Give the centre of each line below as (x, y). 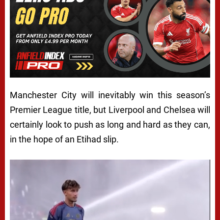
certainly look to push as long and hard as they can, (110, 124)
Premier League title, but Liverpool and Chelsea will (110, 110)
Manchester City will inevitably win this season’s (110, 95)
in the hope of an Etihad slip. (64, 139)
